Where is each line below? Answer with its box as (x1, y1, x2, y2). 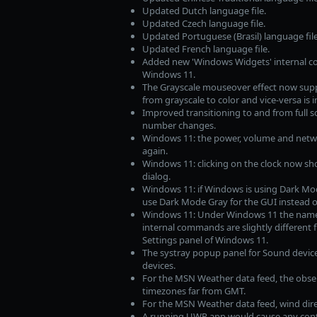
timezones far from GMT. (142, 284, 246, 297)
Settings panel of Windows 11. (142, 233, 268, 246)
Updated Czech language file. (142, 16, 265, 30)
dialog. (142, 169, 171, 183)
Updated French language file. (142, 42, 270, 55)
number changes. (142, 118, 216, 132)
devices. (142, 258, 175, 272)
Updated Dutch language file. (142, 4, 266, 17)
